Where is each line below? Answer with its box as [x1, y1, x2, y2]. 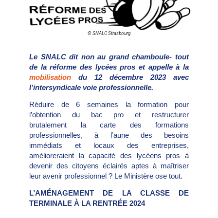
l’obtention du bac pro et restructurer [29, 110, 189, 119]
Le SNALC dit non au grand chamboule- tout [29, 52, 189, 61]
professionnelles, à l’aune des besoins [29, 131, 189, 139]
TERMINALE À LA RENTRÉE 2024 [29, 199, 147, 208]
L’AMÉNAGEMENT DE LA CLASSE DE [29, 189, 189, 198]
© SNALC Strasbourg [88, 30, 130, 36]
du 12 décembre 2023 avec [71, 73, 189, 81]
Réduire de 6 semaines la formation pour [29, 100, 189, 109]
